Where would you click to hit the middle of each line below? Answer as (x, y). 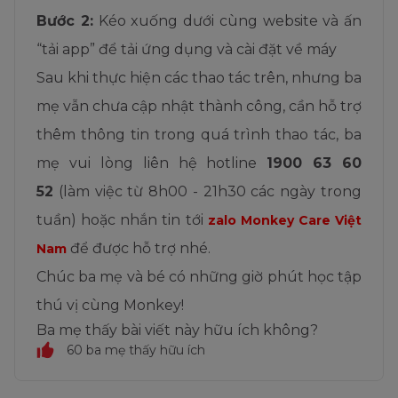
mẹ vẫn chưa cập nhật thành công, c (167, 106)
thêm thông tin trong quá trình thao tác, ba (199, 135)
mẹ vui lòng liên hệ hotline (152, 163)
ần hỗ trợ (329, 106)
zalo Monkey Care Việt (284, 220)
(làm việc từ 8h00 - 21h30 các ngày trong (207, 191)
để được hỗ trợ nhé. (139, 248)
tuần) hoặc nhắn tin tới (122, 220)
